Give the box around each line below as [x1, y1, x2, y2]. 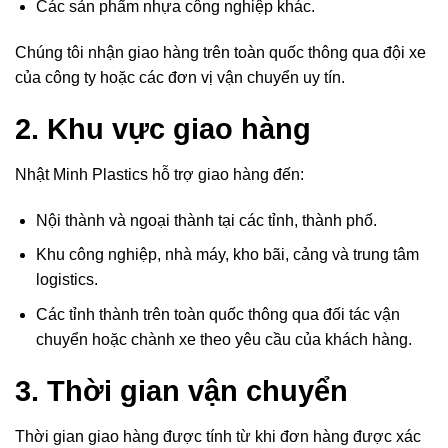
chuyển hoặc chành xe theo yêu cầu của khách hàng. [35, 330, 412, 348]
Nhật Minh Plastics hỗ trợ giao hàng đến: [15, 165, 304, 183]
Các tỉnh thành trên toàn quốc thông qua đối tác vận [35, 305, 400, 323]
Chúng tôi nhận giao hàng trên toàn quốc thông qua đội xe [15, 43, 426, 61]
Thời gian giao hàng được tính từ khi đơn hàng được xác [15, 428, 421, 446]
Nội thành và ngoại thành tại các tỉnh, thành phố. [35, 211, 377, 229]
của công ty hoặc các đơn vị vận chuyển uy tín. [15, 68, 345, 86]
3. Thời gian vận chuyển [15, 374, 348, 407]
